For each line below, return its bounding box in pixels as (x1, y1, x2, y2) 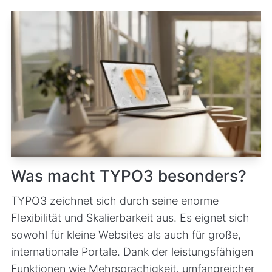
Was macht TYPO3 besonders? (10, 166, 246, 185)
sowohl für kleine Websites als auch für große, (10, 228, 241, 241)
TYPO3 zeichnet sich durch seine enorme (10, 194, 219, 207)
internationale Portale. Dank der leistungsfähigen (10, 245, 253, 258)
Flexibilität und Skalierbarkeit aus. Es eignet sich (10, 211, 250, 224)
